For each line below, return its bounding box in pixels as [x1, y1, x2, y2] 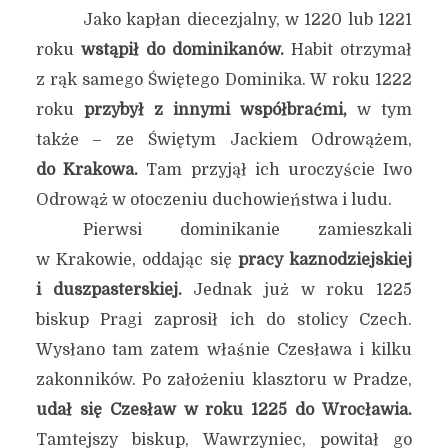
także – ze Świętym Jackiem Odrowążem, [35, 131, 413, 149]
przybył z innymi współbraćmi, [83, 101, 348, 119]
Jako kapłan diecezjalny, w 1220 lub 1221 [83, 11, 413, 29]
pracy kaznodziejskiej [237, 251, 413, 269]
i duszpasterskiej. [35, 281, 182, 299]
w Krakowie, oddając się [35, 251, 238, 269]
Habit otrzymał [284, 41, 413, 59]
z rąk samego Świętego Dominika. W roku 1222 [35, 71, 413, 89]
